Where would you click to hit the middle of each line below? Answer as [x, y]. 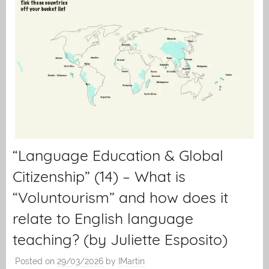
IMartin [131, 261]
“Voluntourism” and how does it [120, 197]
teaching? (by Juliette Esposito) [120, 239]
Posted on [36, 261]
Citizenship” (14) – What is [99, 176]
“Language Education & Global [118, 155]
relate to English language [103, 218]
